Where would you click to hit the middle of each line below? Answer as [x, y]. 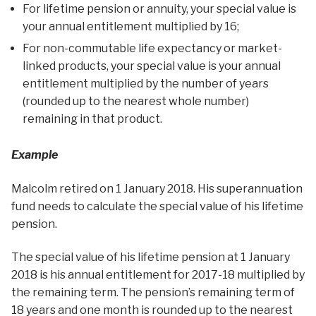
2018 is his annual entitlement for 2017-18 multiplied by [158, 275]
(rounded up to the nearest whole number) [136, 102]
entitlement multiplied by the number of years [146, 84]
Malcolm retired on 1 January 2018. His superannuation [157, 188]
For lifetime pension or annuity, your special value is [159, 9]
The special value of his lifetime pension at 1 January [151, 257]
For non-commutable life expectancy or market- [152, 49]
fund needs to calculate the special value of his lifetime [157, 206]
